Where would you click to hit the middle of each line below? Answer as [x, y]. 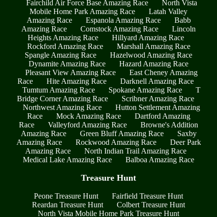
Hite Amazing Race [77, 81]
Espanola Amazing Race [123, 20]
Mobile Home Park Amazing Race [82, 12]
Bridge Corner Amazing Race [62, 99]
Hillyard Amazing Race [148, 38]
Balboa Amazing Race [160, 160]
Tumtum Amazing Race [59, 90]
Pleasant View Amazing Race [70, 73]
